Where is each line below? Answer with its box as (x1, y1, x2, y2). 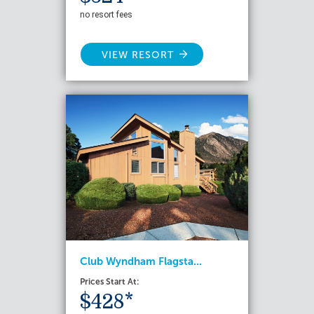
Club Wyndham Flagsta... (80, 255, 202, 268)
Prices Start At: (80, 277, 139, 287)
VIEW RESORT (102, 49, 174, 61)
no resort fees (80, 10, 132, 20)
